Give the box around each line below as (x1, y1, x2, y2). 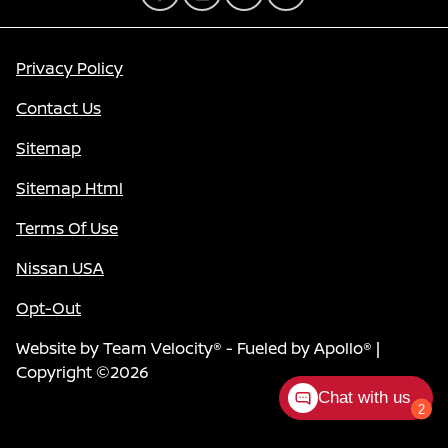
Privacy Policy (16, 56, 123, 79)
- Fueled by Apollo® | (222, 336, 380, 359)
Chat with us (318, 388, 411, 407)
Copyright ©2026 (16, 360, 149, 383)
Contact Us (16, 96, 101, 119)
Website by (16, 336, 103, 359)
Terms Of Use (16, 216, 118, 239)
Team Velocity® (103, 336, 222, 359)
